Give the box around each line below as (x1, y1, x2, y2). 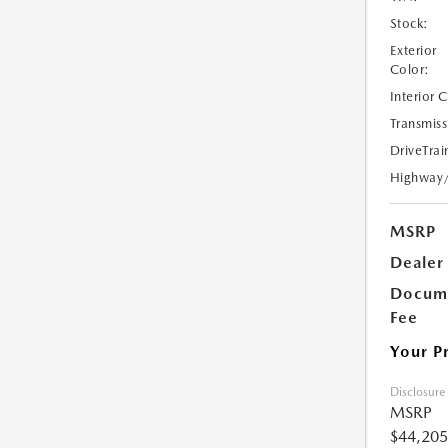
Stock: (389, 16, 429, 31)
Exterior (389, 43, 437, 58)
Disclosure (389, 385, 445, 399)
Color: (389, 62, 430, 77)
